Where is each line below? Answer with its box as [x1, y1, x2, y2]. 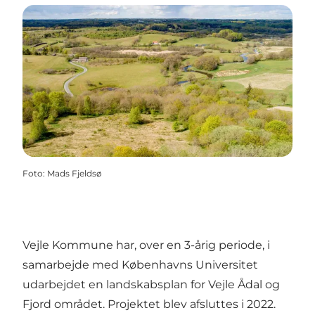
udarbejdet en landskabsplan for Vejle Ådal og [22, 278, 280, 292]
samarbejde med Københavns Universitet [22, 258, 258, 272]
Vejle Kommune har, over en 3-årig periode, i [22, 238, 270, 252]
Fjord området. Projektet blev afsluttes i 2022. [22, 297, 276, 311]
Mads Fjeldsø [47, 168, 102, 179]
